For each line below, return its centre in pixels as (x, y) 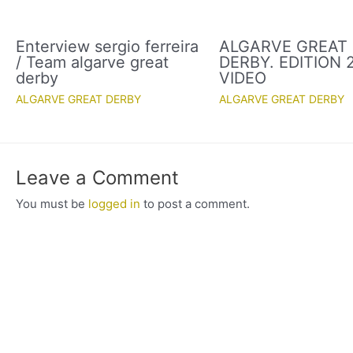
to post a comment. (195, 204)
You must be (52, 204)
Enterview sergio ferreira (107, 47)
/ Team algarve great (92, 63)
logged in (114, 204)
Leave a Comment (97, 178)
